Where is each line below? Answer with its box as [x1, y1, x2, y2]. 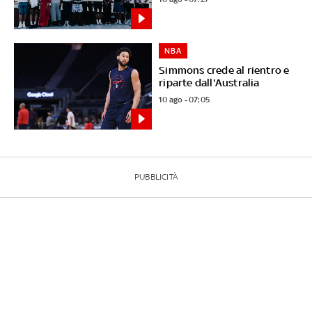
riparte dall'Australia [159, 76, 260, 88]
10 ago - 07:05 [159, 94, 210, 104]
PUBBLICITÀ [134, 172, 178, 182]
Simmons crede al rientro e [159, 63, 290, 76]
